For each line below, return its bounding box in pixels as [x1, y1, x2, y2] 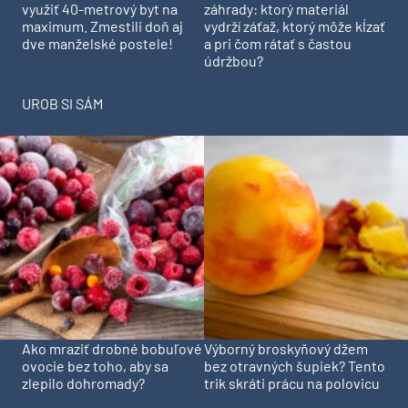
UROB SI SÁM [22, 95, 103, 113]
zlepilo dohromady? [22, 374, 145, 393]
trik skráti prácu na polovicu [204, 374, 380, 393]
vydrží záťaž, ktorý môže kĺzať [204, 17, 385, 36]
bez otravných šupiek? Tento [204, 357, 385, 375]
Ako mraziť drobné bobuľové [22, 340, 202, 358]
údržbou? [204, 52, 263, 70]
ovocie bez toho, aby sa [22, 357, 168, 375]
